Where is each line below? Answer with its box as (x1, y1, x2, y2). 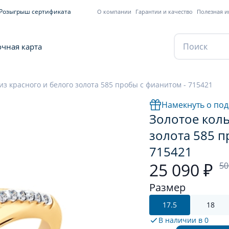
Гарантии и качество (135, 8, 193, 15)
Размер (149, 180, 186, 194)
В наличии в (158, 215, 204, 225)
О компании (97, 8, 131, 15)
